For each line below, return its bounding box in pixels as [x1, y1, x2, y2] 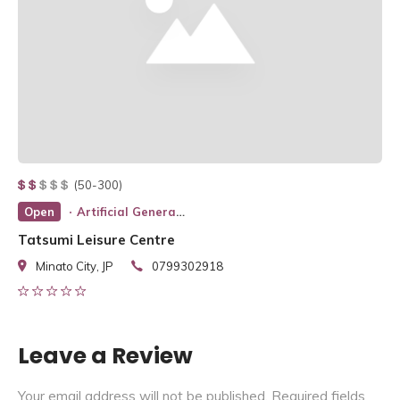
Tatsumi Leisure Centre [18, 230, 175, 248]
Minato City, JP [36, 258, 113, 273]
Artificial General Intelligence [77, 204, 176, 219]
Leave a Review [18, 339, 193, 371]
